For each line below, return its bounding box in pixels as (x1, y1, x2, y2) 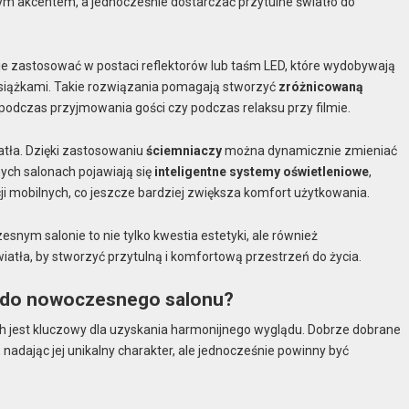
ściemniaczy (146, 142, 223, 158)
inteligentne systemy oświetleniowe (154, 163, 370, 179)
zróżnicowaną (278, 79, 364, 95)
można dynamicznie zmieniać (222, 142, 398, 158)
